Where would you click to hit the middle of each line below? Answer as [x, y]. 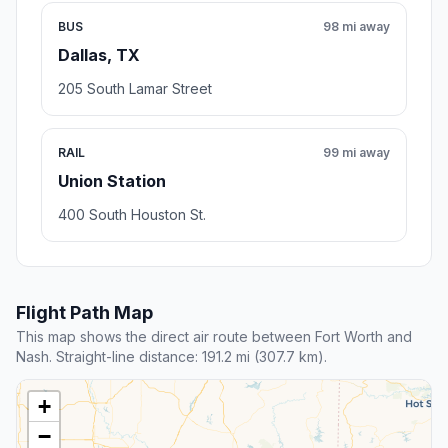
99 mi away [356, 153]
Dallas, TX [99, 55]
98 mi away [356, 27]
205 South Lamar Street [135, 89]
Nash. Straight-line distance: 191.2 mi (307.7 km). [171, 357]
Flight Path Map [84, 313]
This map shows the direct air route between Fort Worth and [214, 337]
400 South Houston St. [132, 215]
